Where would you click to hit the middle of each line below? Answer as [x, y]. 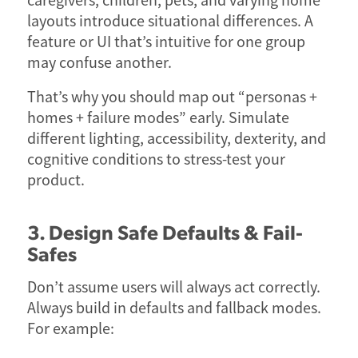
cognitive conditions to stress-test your [156, 159]
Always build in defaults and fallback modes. [174, 308]
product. [56, 180]
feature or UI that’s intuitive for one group [166, 42]
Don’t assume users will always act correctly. [173, 288]
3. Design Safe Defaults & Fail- [165, 232]
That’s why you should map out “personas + [172, 97]
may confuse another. [99, 62]
